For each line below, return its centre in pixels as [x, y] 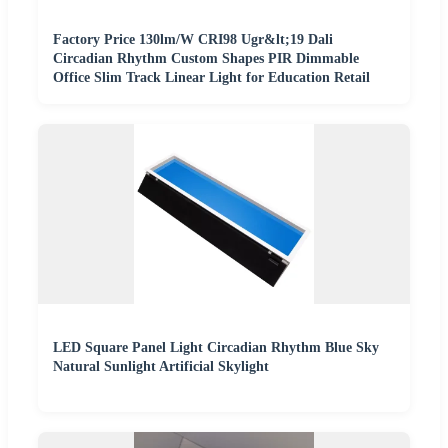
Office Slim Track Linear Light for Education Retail [211, 78]
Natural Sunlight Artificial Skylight [161, 367]
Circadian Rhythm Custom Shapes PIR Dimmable [206, 59]
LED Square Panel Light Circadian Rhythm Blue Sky [216, 348]
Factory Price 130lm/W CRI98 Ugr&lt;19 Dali [193, 40]
